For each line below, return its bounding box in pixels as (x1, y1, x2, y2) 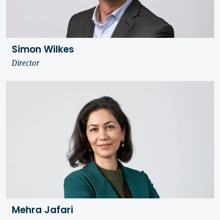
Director (12, 58, 39, 68)
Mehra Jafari (12, 203, 73, 217)
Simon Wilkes (12, 42, 74, 56)
